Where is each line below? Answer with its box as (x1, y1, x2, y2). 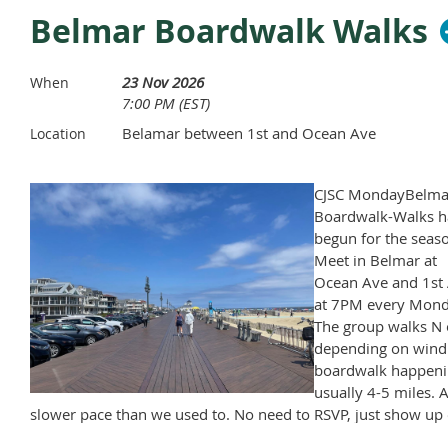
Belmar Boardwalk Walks (30, 9, 428, 54)
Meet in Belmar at (313, 250, 437, 271)
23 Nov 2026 (122, 72, 204, 93)
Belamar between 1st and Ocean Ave (122, 123, 376, 144)
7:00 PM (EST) (122, 93, 210, 114)
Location (30, 124, 86, 144)
